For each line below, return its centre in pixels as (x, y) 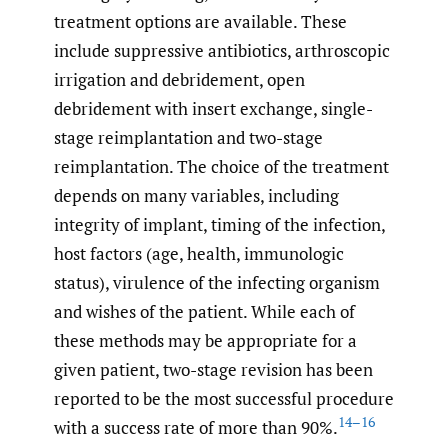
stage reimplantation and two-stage (188, 138)
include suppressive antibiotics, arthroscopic (222, 51)
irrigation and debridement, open (179, 80)
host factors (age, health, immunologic (199, 254)
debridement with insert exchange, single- (213, 109)
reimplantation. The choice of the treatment (221, 167)
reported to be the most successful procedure (224, 399)
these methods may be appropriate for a (205, 341)
